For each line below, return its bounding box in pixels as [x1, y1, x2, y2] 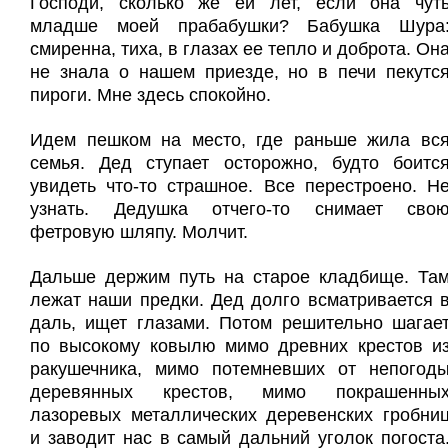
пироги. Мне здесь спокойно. [30, 85, 271, 105]
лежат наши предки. [30, 290, 211, 310]
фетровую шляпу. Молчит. [30, 222, 248, 242]
